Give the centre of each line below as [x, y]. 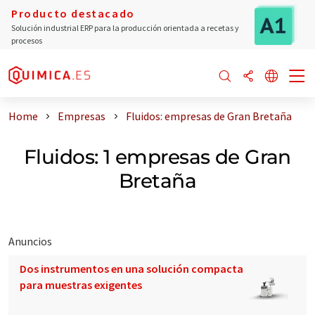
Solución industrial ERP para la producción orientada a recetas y [125, 28]
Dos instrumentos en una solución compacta [131, 268]
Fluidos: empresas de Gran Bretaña [208, 116]
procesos [27, 40]
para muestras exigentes [81, 284]
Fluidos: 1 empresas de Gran [157, 156]
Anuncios [30, 241]
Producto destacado [73, 13]
